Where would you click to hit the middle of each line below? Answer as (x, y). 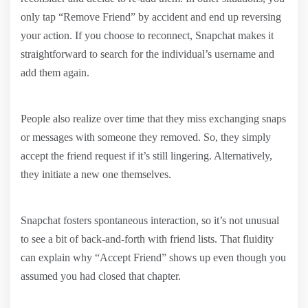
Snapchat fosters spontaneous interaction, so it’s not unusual (150, 220)
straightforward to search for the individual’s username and (147, 54)
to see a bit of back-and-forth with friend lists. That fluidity (147, 239)
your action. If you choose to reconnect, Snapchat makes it (147, 35)
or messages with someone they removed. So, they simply (146, 137)
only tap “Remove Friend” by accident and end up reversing (151, 16)
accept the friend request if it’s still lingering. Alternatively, (146, 155)
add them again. (55, 72)
